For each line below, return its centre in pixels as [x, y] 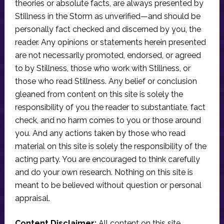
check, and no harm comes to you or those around [108, 120]
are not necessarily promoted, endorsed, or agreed [108, 55]
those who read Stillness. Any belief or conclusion [106, 81]
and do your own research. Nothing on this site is [104, 172]
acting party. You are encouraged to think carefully [107, 159]
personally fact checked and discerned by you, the [108, 29]
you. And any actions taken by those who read [100, 133]
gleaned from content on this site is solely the [99, 94]
